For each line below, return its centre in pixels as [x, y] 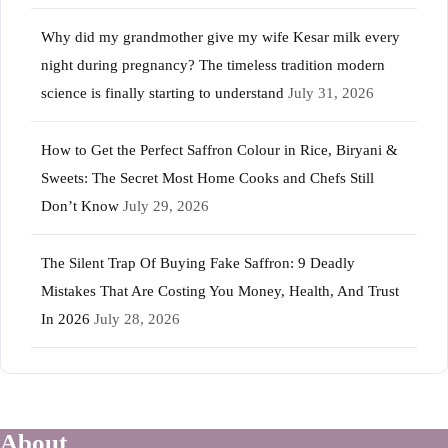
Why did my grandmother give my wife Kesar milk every [220, 37]
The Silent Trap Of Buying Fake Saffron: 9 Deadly [198, 263]
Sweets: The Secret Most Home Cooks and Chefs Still [207, 178]
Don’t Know [80, 206]
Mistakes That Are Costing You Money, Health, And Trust [220, 291]
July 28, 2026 [137, 319]
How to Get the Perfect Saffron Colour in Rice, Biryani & [219, 150]
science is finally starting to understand [162, 93]
